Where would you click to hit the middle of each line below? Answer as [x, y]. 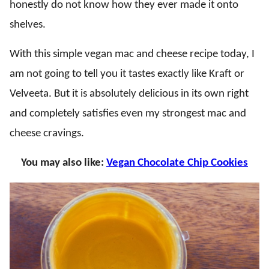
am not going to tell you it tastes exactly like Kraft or [127, 74]
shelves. [28, 25]
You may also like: [64, 163]
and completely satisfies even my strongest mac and [128, 114]
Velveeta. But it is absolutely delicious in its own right [129, 94]
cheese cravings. [47, 134]
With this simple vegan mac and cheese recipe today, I [132, 54]
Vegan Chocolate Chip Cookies [177, 163]
